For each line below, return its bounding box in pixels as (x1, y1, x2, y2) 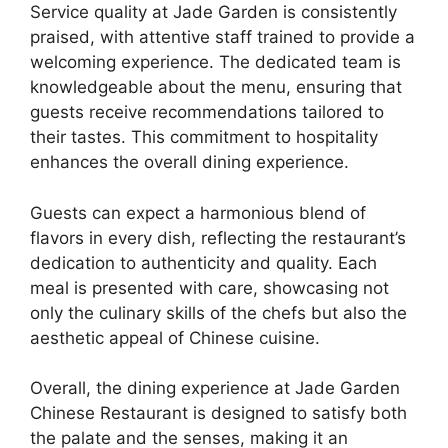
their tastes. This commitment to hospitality (30, 127, 378, 147)
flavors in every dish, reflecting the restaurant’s (30, 227, 406, 248)
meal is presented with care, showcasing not (30, 277, 389, 298)
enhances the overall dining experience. (30, 152, 349, 172)
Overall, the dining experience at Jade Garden (30, 378, 400, 398)
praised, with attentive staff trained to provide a (30, 27, 415, 47)
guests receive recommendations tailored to (30, 102, 384, 122)
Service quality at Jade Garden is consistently (30, 2, 397, 22)
